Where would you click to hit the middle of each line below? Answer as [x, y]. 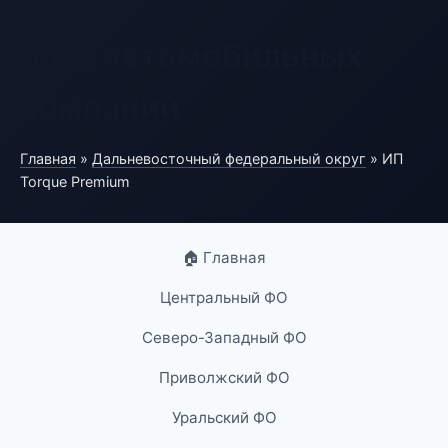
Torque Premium [75, 181]
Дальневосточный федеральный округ [229, 158]
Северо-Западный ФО [224, 337]
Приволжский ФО [224, 377]
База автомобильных [191, 55]
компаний [100, 106]
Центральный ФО [224, 297]
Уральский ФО [224, 417]
